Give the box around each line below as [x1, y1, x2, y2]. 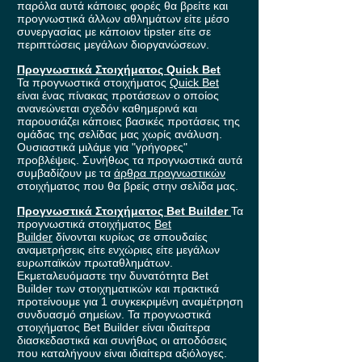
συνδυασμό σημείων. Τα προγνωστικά [17, 308, 211, 322]
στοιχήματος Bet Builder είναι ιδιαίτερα [17, 321, 210, 335]
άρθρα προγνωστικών [114, 166, 225, 180]
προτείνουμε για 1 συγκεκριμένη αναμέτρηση [17, 295, 243, 309]
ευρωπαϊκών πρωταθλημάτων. [17, 256, 173, 270]
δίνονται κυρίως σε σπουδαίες [53, 230, 208, 244]
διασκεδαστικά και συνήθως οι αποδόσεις [17, 334, 227, 347]
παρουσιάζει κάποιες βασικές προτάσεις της [17, 115, 240, 128]
